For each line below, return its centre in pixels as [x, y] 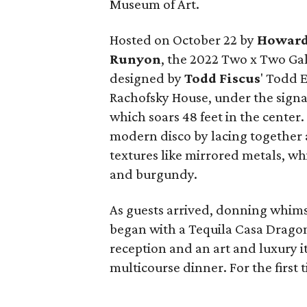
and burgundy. [153, 174]
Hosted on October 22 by [183, 40]
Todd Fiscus [222, 78]
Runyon [135, 59]
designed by [147, 78]
